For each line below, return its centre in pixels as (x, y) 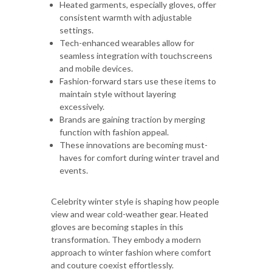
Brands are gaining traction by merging (132, 119)
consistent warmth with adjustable (126, 17)
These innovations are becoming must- (134, 144)
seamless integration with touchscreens (136, 55)
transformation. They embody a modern (126, 239)
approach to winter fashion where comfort (131, 252)
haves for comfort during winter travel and (139, 157)
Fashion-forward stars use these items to (138, 81)
